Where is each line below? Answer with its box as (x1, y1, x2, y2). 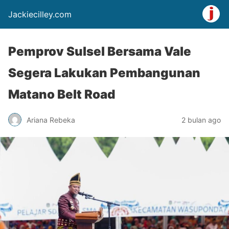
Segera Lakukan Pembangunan (8, 65, 200, 80)
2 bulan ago (181, 115, 221, 124)
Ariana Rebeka (27, 115, 75, 124)
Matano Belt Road (8, 87, 115, 102)
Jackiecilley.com (8, 9, 72, 19)
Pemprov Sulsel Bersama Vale (8, 44, 191, 59)
